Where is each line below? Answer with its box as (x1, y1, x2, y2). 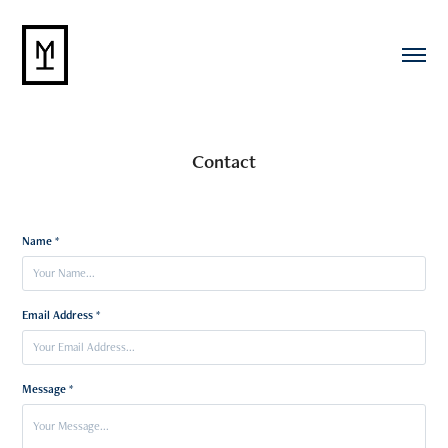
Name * (22, 232, 60, 249)
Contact (192, 148, 256, 174)
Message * (22, 380, 74, 397)
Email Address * (22, 306, 101, 323)
